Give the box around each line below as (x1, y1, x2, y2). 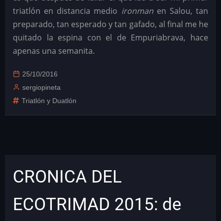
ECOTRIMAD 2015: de (13, 194, 182, 215)
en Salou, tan (153, 5, 209, 17)
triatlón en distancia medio (13, 5, 121, 17)
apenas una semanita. (13, 45, 95, 57)
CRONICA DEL (13, 166, 122, 187)
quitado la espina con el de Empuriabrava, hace (13, 32, 208, 43)
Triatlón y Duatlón (22, 97, 76, 105)
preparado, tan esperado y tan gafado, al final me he (13, 19, 208, 30)
